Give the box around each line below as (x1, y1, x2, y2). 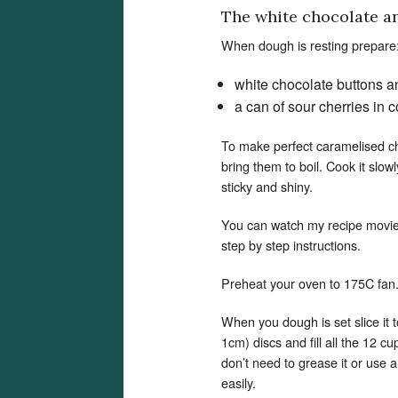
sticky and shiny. (221, 177, 313, 195)
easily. (221, 373, 256, 392)
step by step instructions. (221, 235, 361, 254)
